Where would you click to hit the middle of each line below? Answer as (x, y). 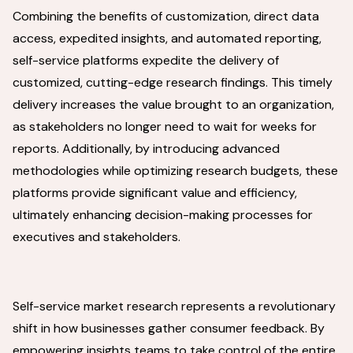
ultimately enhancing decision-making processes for (163, 215)
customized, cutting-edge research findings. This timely (173, 82)
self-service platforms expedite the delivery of (146, 60)
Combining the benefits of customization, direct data (166, 16)
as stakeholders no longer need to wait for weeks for (165, 126)
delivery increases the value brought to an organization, (173, 104)
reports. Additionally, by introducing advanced (146, 149)
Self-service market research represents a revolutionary (174, 306)
